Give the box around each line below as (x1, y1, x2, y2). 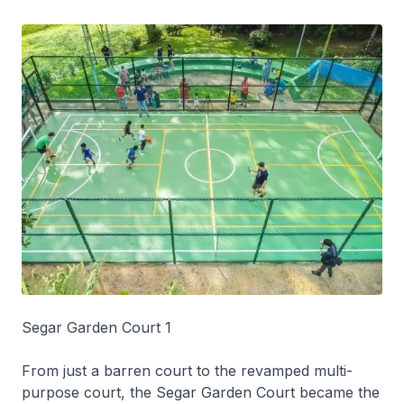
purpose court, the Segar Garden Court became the (22, 382, 380, 401)
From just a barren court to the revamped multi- (22, 361, 353, 380)
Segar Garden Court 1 (22, 317, 171, 336)
